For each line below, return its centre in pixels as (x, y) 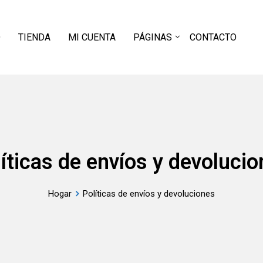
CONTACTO (213, 37)
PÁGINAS (153, 37)
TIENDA (34, 37)
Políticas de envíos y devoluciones (149, 194)
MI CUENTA (92, 37)
